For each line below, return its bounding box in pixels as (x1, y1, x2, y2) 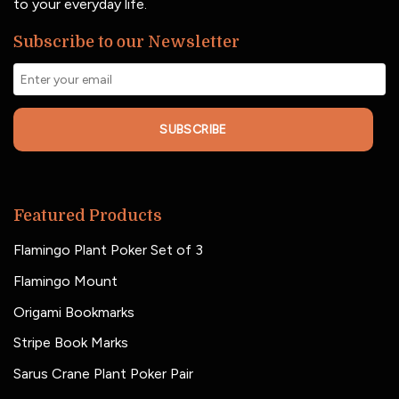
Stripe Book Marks (13, 334, 128, 352)
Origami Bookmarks (13, 303, 134, 321)
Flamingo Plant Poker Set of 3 (13, 241, 203, 259)
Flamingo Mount (13, 272, 118, 289)
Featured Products (13, 207, 162, 225)
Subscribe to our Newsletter (13, 33, 240, 52)
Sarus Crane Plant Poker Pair (13, 364, 193, 382)
